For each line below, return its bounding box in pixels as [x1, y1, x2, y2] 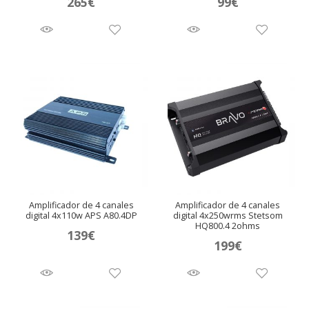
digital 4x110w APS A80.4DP [25, 210, 137, 222]
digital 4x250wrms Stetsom [172, 210, 283, 222]
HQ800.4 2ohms [195, 220, 261, 232]
